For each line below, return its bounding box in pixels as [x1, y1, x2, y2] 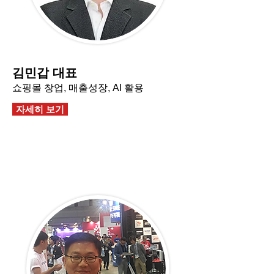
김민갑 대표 [12, 66, 77, 80]
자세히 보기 [16, 104, 64, 114]
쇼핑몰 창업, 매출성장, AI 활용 [12, 83, 144, 93]
